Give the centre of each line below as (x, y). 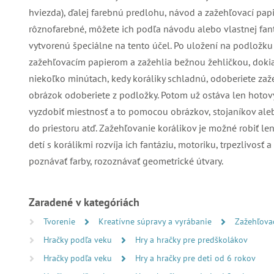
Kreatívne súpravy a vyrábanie (156, 221)
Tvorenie (61, 221)
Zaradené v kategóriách (84, 202)
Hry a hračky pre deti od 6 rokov (195, 258)
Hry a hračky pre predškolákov (191, 240)
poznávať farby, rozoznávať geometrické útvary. (126, 161)
